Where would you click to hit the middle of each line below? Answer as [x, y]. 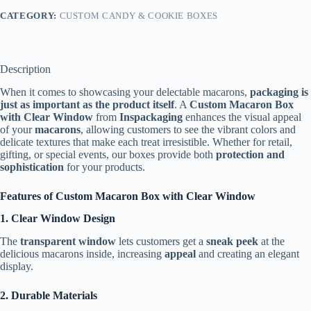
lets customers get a [161, 242]
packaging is [279, 92]
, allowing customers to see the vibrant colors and [188, 129]
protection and [250, 154]
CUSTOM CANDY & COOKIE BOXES [139, 15]
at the [271, 242]
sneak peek [232, 242]
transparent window [68, 242]
